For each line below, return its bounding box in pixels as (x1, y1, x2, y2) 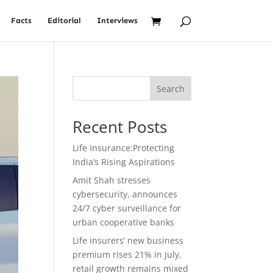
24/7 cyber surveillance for (73, 202, 182, 214)
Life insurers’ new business (73, 235, 184, 246)
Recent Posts (73, 116, 168, 138)
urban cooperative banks (73, 216, 175, 228)
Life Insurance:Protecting (73, 142, 175, 154)
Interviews (96, 16, 138, 25)
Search (156, 82, 185, 94)
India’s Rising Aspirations (73, 156, 175, 168)
